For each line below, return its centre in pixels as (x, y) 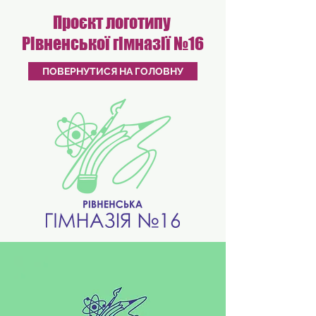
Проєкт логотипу (113, 22)
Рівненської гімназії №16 (113, 43)
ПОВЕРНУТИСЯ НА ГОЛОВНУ (113, 71)
